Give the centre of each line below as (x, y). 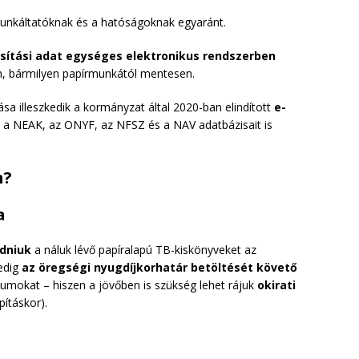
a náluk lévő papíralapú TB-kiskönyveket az (144, 249)
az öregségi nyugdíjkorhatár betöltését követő (159, 267)
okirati (276, 284)
